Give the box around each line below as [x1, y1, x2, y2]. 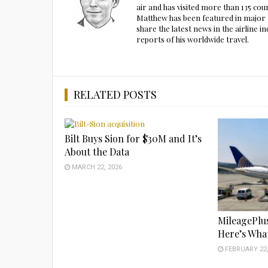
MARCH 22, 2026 [70, 163, 122, 171]
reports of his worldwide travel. [136, 33, 249, 44]
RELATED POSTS [74, 87, 157, 102]
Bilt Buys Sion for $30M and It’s [65, 132, 202, 145]
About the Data [65, 145, 129, 158]
